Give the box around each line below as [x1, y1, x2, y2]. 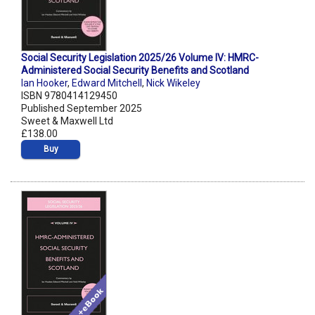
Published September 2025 [21, 103, 142, 115]
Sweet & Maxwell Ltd [21, 115, 113, 127]
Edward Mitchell [72, 77, 142, 89]
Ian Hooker [21, 77, 67, 89]
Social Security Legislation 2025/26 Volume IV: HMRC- [21, 52, 259, 64]
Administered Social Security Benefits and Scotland [21, 65, 249, 77]
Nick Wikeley [146, 77, 200, 89]
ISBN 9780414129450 [21, 90, 117, 102]
